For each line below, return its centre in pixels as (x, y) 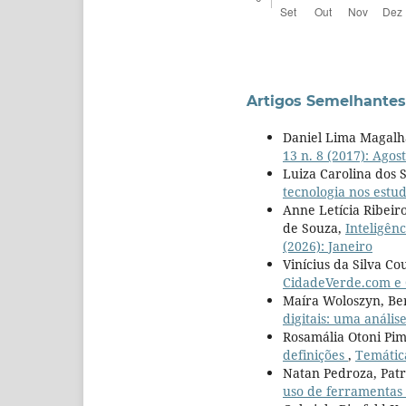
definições (315, 354)
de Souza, (314, 227)
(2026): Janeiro (328, 246)
